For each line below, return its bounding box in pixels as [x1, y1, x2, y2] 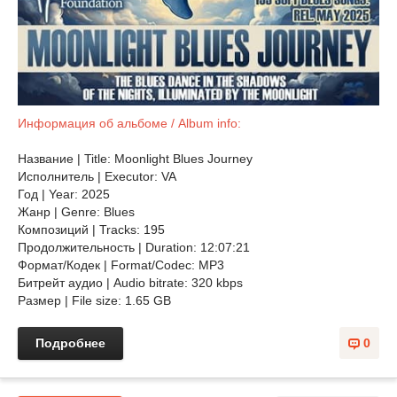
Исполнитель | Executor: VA [18, 169, 176, 183]
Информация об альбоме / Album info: [18, 116, 241, 130]
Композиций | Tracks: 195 [18, 222, 165, 237]
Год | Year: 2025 [18, 187, 110, 201]
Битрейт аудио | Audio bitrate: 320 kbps [18, 276, 243, 290]
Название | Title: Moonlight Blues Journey [18, 152, 253, 166]
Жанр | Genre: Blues [18, 205, 135, 219]
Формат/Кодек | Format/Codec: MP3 [18, 258, 228, 272]
